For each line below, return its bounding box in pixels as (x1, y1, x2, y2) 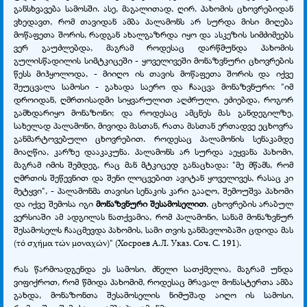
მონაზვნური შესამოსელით (96, 197, 207, 210)
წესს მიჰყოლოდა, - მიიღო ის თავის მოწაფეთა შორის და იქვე (14, 66, 293, 79)
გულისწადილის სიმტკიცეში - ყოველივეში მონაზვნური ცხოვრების (14, 53, 293, 66)
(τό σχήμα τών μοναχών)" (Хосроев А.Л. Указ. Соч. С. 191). (14, 236, 241, 249)
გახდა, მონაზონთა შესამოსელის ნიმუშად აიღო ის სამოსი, (14, 288, 293, 301)
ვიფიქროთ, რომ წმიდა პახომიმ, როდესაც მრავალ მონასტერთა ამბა (14, 275, 293, 288)
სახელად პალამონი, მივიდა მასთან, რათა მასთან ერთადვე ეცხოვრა (14, 119, 293, 132)
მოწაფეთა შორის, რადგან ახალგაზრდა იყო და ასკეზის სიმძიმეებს (14, 27, 293, 40)
